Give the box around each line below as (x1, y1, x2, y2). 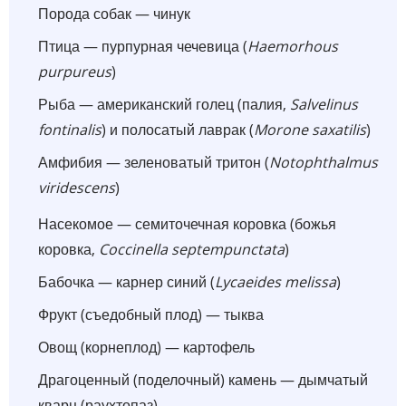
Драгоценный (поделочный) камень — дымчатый (38, 369, 368, 390)
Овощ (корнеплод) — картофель (38, 336, 255, 357)
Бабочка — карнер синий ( (38, 271, 215, 292)
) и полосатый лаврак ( (101, 119, 254, 140)
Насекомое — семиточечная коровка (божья (38, 213, 336, 234)
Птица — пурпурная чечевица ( (38, 35, 247, 56)
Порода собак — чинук (38, 3, 190, 24)
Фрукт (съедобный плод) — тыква (38, 304, 264, 324)
